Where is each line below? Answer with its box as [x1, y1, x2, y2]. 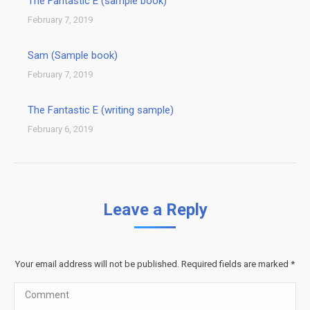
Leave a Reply [102, 200, 208, 219]
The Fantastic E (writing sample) [28, 104, 174, 116]
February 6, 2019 [28, 124, 93, 134]
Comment [14, 285, 60, 298]
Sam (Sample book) [28, 49, 118, 62]
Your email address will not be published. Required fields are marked [15, 259, 291, 269]
